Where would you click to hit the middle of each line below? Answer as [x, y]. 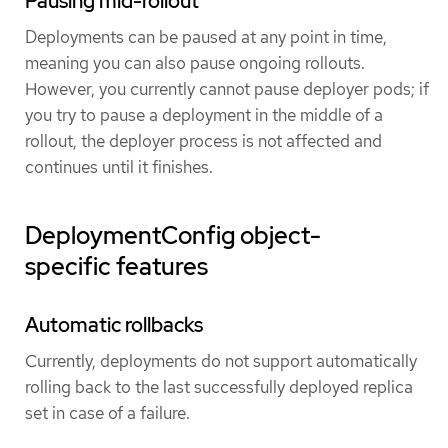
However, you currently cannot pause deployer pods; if [227, 88]
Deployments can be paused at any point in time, [206, 36]
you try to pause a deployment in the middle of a [204, 114]
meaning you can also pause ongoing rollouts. [195, 62]
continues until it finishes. [119, 166]
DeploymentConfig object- [173, 235]
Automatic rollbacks [114, 324]
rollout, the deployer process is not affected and [203, 140]
